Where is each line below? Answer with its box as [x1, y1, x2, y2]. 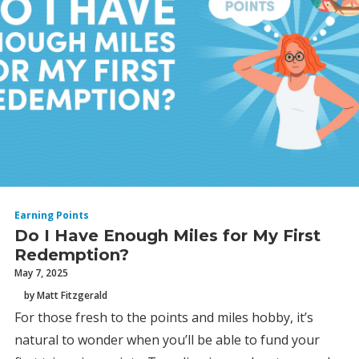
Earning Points [14, 208, 89, 222]
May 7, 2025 [14, 266, 68, 280]
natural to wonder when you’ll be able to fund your [14, 331, 320, 349]
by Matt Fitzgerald [24, 288, 107, 302]
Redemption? [14, 245, 129, 264]
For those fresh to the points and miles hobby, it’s [14, 309, 313, 326]
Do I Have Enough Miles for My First [14, 226, 321, 245]
